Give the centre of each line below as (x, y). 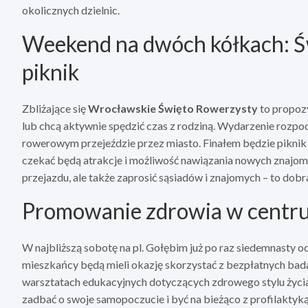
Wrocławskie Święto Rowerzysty (173, 109)
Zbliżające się (55, 109)
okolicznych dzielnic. (71, 10)
